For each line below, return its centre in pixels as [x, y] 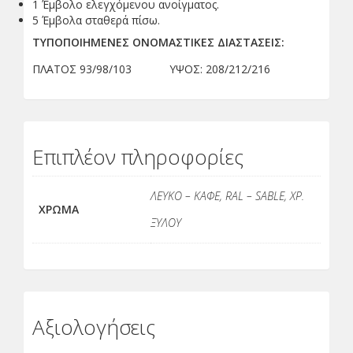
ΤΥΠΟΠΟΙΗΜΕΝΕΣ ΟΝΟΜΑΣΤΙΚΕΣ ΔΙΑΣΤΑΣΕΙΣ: [158, 42]
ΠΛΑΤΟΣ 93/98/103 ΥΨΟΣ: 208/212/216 [151, 69]
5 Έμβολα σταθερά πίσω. [96, 20]
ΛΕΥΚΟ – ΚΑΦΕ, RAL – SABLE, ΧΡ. [227, 195]
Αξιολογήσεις [94, 327]
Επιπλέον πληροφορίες [138, 156]
